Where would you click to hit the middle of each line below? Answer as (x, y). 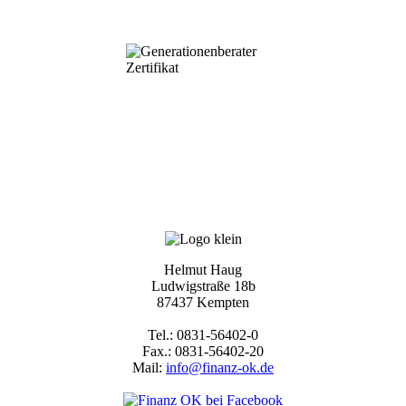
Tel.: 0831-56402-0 (203, 334)
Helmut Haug (203, 269)
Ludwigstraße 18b (203, 285)
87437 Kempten (203, 302)
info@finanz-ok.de (220, 367)
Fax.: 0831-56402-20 (203, 351)
